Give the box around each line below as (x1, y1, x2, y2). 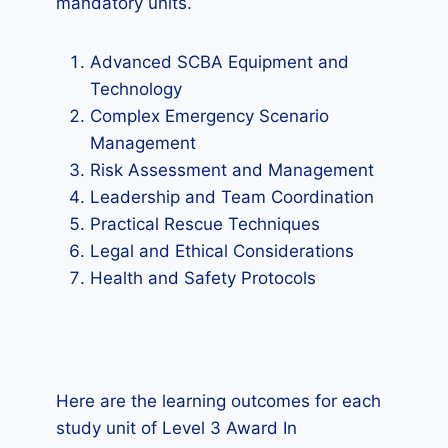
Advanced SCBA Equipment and (90, 52, 349, 72)
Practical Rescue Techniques (90, 214, 320, 234)
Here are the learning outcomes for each (56, 391, 381, 411)
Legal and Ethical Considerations (90, 241, 354, 261)
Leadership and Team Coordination (90, 187, 374, 207)
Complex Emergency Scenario (90, 106, 329, 126)
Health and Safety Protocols (90, 268, 316, 288)
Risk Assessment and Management (90, 160, 374, 180)
